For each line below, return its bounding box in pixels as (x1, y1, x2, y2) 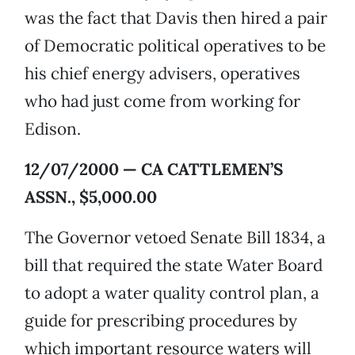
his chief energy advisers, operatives (25, 63, 300, 85)
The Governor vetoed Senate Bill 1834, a (25, 227, 326, 249)
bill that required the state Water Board (25, 254, 323, 277)
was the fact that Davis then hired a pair (25, 7, 327, 29)
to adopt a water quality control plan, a (25, 282, 319, 304)
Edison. (25, 118, 81, 140)
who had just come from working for (25, 90, 300, 113)
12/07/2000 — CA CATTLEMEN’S (25, 158, 283, 181)
